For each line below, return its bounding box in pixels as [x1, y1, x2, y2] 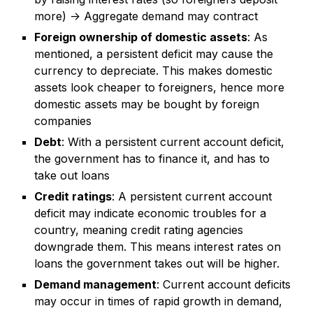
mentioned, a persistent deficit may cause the [34, 47, 274, 61]
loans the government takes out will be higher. [34, 256, 280, 271]
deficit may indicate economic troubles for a [34, 206, 267, 221]
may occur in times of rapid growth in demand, [34, 294, 283, 309]
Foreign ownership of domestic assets [34, 30, 248, 45]
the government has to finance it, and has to [34, 152, 270, 166]
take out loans [34, 168, 110, 183]
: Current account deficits [156, 277, 291, 292]
